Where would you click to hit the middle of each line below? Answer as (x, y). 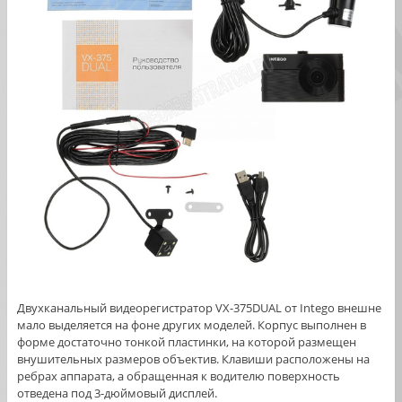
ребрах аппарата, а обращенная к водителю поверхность (178, 376)
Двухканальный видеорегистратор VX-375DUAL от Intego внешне (199, 308)
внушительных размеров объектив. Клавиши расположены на (193, 359)
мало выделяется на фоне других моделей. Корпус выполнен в (191, 325)
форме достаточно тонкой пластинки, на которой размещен (186, 342)
